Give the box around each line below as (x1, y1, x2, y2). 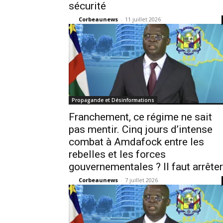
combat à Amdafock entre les (69, 136, 204, 148)
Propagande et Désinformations (72, 97, 154, 104)
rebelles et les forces (69, 148, 166, 160)
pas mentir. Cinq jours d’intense (69, 123, 213, 135)
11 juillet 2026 (125, 15, 161, 23)
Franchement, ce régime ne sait (69, 111, 212, 123)
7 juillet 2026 (125, 176, 158, 184)
